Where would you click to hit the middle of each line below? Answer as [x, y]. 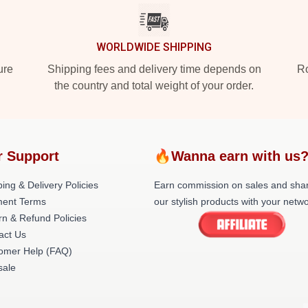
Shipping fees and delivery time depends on [154, 69]
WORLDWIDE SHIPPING [154, 47]
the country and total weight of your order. [154, 86]
